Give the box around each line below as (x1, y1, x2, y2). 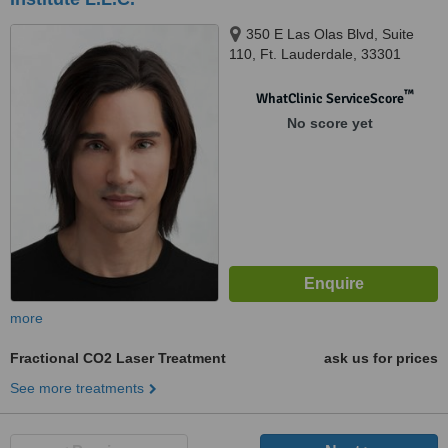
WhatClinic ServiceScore (255, 90, 404, 107)
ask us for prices (324, 350, 438, 366)
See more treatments (10, 380, 144, 396)
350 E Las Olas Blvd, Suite (246, 26, 414, 42)
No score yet (286, 115, 373, 131)
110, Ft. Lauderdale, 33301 (229, 46, 401, 62)
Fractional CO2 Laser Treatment (10, 350, 226, 366)
